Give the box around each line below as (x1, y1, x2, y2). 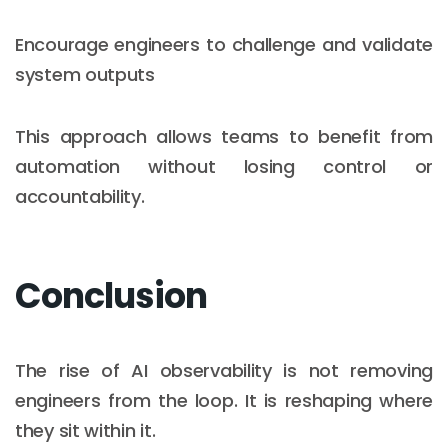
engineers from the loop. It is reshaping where (15, 387, 433, 413)
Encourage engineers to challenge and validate (15, 31, 433, 57)
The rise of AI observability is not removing (15, 357, 433, 383)
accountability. (15, 183, 145, 209)
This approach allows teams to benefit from (15, 123, 433, 149)
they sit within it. (15, 417, 156, 443)
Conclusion (15, 270, 207, 320)
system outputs (15, 61, 155, 87)
